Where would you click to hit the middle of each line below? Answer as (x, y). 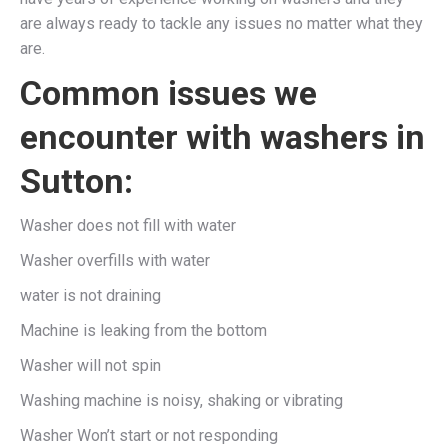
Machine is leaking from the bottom (143, 330)
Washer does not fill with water (128, 225)
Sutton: (76, 180)
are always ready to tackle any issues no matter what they (221, 23)
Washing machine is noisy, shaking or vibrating (181, 400)
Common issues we (168, 92)
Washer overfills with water (115, 260)
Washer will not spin (90, 365)
